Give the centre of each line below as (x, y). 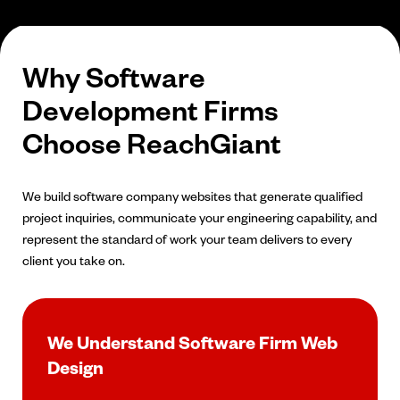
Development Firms (150, 109)
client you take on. (74, 261)
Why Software (114, 76)
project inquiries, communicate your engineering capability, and (200, 218)
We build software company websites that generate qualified (192, 196)
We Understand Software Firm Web (192, 342)
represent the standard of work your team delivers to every (187, 239)
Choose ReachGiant (152, 142)
